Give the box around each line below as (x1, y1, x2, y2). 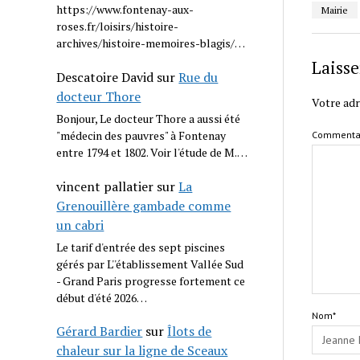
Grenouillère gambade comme (56, 196, 231, 215)
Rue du (178, 67, 219, 86)
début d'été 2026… (56, 289, 148, 305)
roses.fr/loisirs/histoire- (56, 18, 179, 35)
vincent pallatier (56, 177, 154, 195)
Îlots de (167, 322, 212, 341)
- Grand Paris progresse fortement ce (56, 272, 246, 288)
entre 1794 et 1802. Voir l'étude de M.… (56, 144, 248, 160)
